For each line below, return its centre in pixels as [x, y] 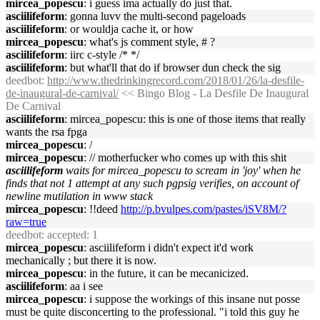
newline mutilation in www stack [79, 196]
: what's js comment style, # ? [149, 42]
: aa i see [84, 286]
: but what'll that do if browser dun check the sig [172, 67]
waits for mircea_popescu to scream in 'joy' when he [183, 170]
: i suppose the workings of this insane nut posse [192, 299]
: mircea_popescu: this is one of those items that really [185, 119]
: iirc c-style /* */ [102, 55]
